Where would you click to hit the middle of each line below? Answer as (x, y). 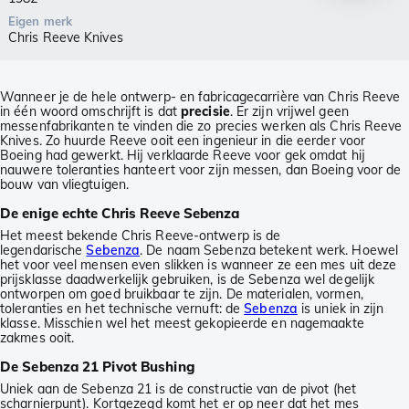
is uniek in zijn (341, 309)
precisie (205, 112)
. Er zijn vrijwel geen (289, 112)
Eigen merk (40, 21)
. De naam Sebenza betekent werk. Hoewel (269, 251)
